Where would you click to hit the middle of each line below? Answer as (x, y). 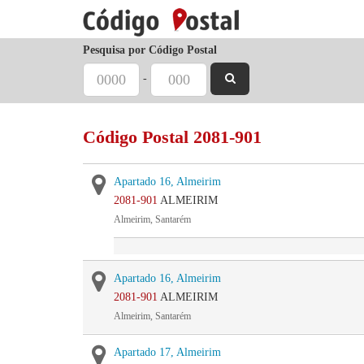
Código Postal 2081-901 (172, 137)
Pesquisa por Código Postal (150, 50)
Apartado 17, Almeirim (167, 352)
